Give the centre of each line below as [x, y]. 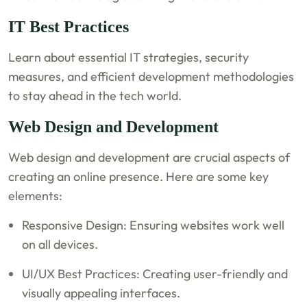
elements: [36, 195]
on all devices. [60, 244]
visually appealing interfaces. [101, 293]
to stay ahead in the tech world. [95, 95]
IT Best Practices [69, 26]
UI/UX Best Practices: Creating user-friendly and [155, 273]
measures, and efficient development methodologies [151, 76]
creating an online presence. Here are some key [139, 176]
